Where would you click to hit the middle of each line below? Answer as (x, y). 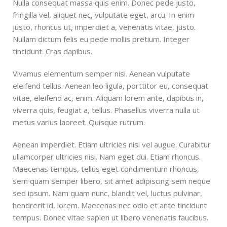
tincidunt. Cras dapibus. (52, 51)
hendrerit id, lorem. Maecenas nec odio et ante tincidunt (110, 205)
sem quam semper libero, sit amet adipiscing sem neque (111, 181)
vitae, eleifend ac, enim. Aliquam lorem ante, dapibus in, (108, 98)
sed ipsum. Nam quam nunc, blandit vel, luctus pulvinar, (107, 193)
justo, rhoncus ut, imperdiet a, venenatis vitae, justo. (104, 27)
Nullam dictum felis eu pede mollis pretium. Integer (101, 39)
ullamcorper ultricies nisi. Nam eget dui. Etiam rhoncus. (107, 157)
